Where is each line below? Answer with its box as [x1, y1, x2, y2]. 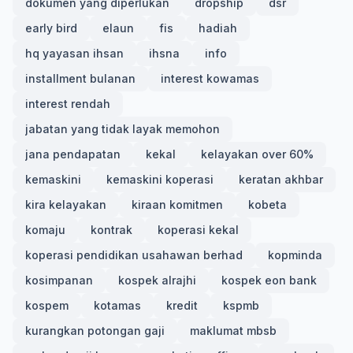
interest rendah [25, 97, 110, 110]
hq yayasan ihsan [25, 46, 124, 60]
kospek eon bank [221, 273, 317, 287]
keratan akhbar [239, 173, 323, 186]
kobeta [248, 198, 287, 211]
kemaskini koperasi [106, 173, 214, 186]
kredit [166, 299, 198, 312]
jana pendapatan [25, 147, 121, 161]
